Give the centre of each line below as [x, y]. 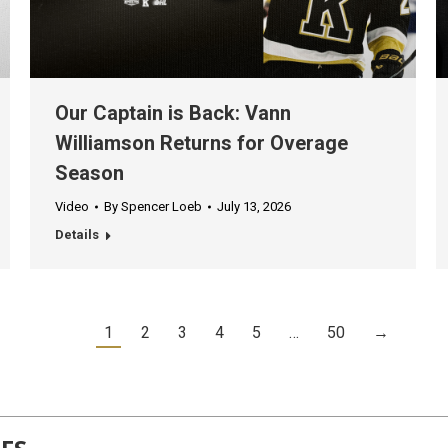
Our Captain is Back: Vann [173, 113]
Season [89, 173]
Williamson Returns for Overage [201, 143]
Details [77, 235]
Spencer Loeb [161, 207]
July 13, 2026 [254, 207]
